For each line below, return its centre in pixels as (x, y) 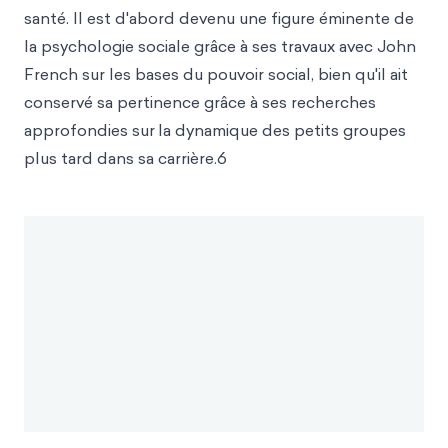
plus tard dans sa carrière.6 (125, 158)
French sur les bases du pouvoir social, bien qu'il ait (216, 74)
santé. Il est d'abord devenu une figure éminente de (219, 18)
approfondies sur (89, 130)
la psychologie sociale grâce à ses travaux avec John (220, 46)
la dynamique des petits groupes (282, 130)
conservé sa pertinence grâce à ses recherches (200, 102)
